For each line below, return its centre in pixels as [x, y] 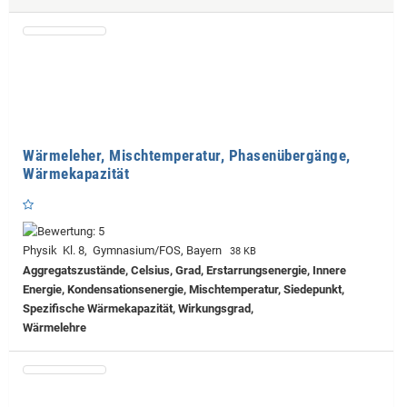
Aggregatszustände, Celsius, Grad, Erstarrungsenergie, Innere [184, 270]
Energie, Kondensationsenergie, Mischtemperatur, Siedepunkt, [184, 289]
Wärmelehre [55, 327]
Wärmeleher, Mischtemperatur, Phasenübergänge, [187, 155]
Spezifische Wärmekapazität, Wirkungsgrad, [138, 308]
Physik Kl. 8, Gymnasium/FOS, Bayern [125, 250]
